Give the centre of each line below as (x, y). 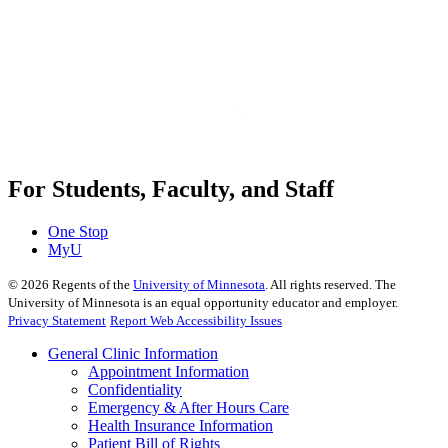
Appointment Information (168, 371)
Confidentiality (135, 389)
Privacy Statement (57, 320)
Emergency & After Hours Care (188, 407)
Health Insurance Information (180, 425)
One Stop (78, 231)
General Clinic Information (133, 353)
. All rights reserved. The (330, 284)
